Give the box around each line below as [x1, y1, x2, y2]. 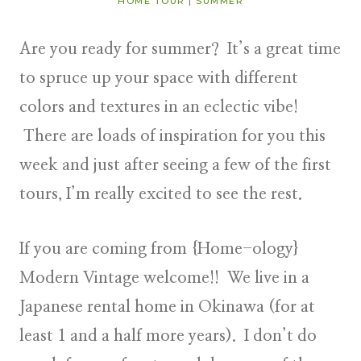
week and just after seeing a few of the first [19, 156, 331, 173]
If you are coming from [19, 240, 191, 257]
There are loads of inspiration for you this [19, 127, 326, 144]
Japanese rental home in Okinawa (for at [19, 298, 315, 315]
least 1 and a [19, 327, 114, 344]
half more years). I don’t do [114, 327, 317, 344]
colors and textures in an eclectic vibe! [19, 98, 298, 115]
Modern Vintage [19, 269, 143, 286]
